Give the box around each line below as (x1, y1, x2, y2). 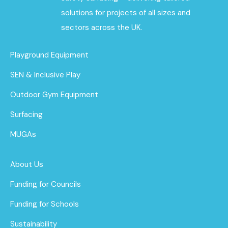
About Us (10, 159, 43, 169)
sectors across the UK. (61, 22, 142, 33)
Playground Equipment (10, 49, 89, 60)
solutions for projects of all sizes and (61, 7, 191, 18)
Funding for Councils (10, 179, 81, 189)
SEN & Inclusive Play (10, 69, 80, 80)
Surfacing (10, 109, 43, 120)
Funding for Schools (10, 198, 79, 209)
